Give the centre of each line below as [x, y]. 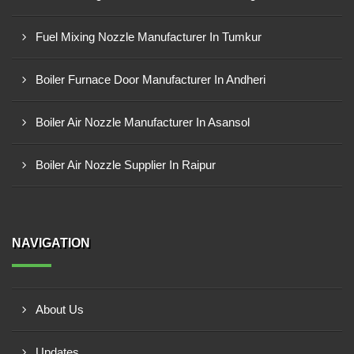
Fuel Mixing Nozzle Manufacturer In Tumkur [149, 37]
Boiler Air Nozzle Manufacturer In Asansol [143, 122]
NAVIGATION [51, 243]
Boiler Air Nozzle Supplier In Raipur [126, 165]
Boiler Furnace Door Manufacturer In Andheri [151, 79]
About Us [60, 309]
